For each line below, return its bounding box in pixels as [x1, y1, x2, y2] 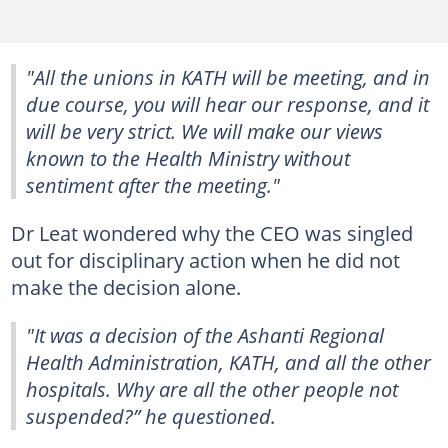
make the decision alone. [10, 273, 241, 301]
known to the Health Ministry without [26, 144, 350, 172]
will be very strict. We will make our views [26, 117, 383, 145]
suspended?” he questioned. [26, 402, 276, 430]
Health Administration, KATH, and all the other [26, 348, 431, 376]
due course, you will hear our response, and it [26, 90, 429, 118]
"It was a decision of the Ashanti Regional [26, 321, 384, 349]
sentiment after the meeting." [26, 171, 280, 199]
